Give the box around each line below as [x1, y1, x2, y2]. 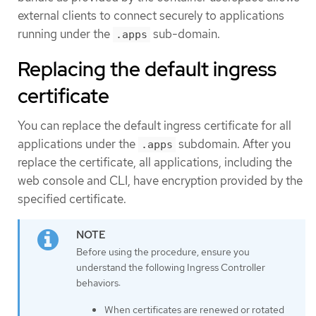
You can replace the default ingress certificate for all [18, 118, 291, 134]
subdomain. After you [176, 136, 291, 152]
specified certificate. [18, 191, 126, 207]
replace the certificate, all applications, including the [18, 154, 292, 171]
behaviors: [76, 276, 121, 289]
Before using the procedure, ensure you [76, 245, 250, 258]
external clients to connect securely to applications [18, 8, 284, 24]
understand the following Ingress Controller [76, 260, 265, 274]
